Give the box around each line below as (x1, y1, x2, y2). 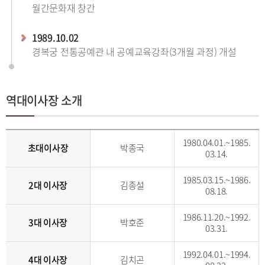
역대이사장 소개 (6, 92, 82, 109)
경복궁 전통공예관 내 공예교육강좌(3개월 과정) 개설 (32, 44, 237, 59)
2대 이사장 (28, 179, 68, 192)
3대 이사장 (28, 216, 68, 229)
